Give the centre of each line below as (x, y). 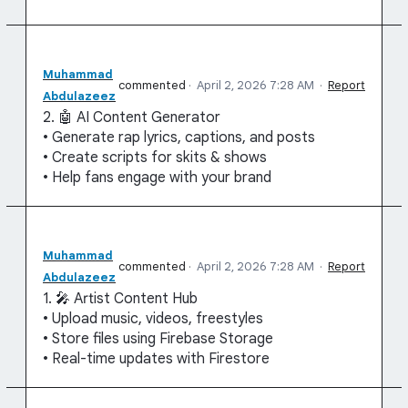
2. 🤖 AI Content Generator (132, 117)
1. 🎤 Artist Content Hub (120, 299)
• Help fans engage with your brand (157, 178)
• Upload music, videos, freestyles (153, 319)
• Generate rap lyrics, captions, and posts (179, 138)
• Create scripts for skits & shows (155, 158)
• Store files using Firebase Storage (158, 339)
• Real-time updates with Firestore (156, 359)
